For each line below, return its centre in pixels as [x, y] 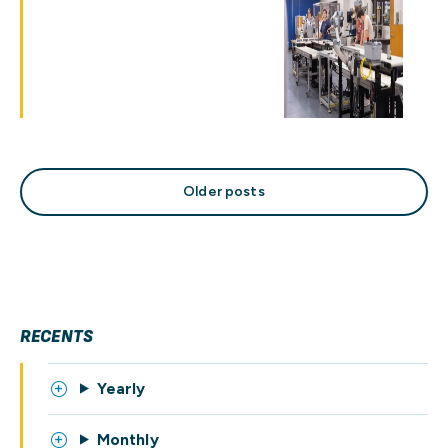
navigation [110, 223]
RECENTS [57, 336]
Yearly [121, 388]
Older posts [224, 191]
